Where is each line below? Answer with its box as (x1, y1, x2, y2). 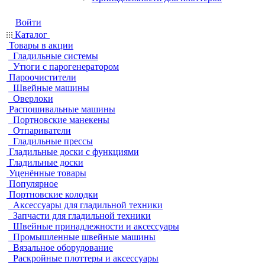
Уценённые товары (9, 168, 86, 178)
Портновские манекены (13, 115, 109, 125)
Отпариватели (13, 125, 71, 135)
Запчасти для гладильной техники (13, 211, 151, 221)
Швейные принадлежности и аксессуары (13, 221, 179, 231)
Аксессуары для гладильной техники (13, 200, 163, 210)
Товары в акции (9, 40, 73, 50)
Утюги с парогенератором (13, 62, 119, 72)
